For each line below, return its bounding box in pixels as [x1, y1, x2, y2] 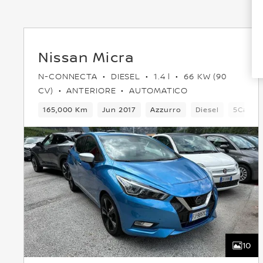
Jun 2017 [102, 104, 137, 114]
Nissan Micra [38, 47, 134, 67]
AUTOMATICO [126, 85, 188, 96]
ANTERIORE [63, 85, 119, 96]
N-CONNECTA [38, 70, 100, 82]
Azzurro [150, 104, 181, 114]
